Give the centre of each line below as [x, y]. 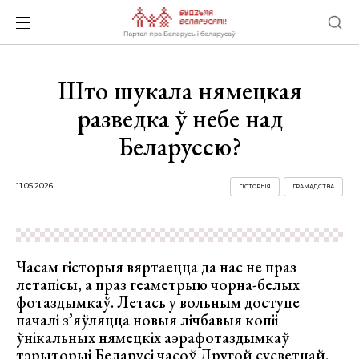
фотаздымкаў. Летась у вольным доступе [158, 302]
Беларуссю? [179, 147]
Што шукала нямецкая [179, 91]
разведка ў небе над [179, 119]
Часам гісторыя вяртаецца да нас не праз [156, 267]
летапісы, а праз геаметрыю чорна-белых [158, 284]
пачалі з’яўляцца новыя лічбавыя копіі [147, 320]
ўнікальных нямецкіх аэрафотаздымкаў [153, 337]
